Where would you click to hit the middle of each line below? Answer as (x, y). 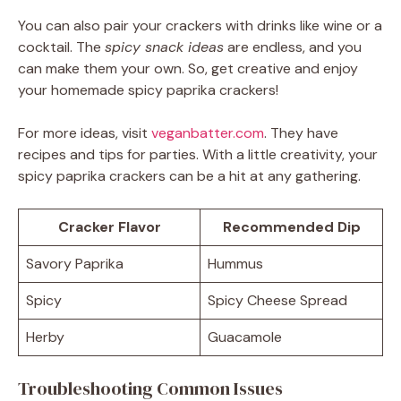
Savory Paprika (75, 264)
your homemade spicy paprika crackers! (148, 90)
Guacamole (245, 337)
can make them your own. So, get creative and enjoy (188, 69)
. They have (301, 133)
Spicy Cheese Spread (277, 301)
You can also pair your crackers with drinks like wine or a (200, 26)
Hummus (235, 264)
